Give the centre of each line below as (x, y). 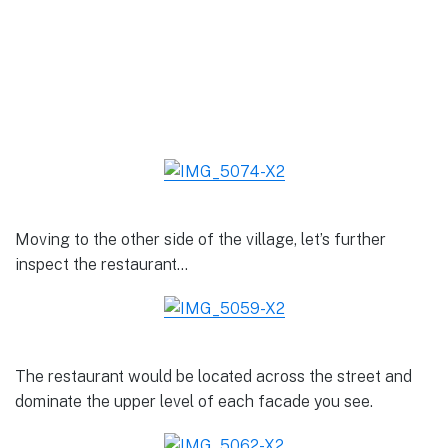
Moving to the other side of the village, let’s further (200, 239)
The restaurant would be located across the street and (213, 377)
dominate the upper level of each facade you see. (194, 402)
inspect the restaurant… (101, 264)
